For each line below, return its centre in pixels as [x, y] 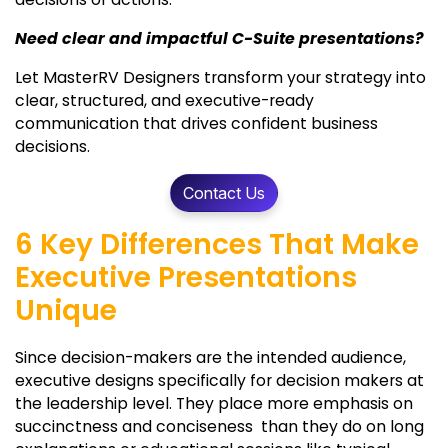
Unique [66, 311]
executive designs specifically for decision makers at [219, 381]
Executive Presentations [186, 278]
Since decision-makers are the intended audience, [210, 358]
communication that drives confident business [196, 124]
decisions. [52, 147]
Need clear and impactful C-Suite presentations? [221, 39]
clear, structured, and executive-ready [164, 101]
